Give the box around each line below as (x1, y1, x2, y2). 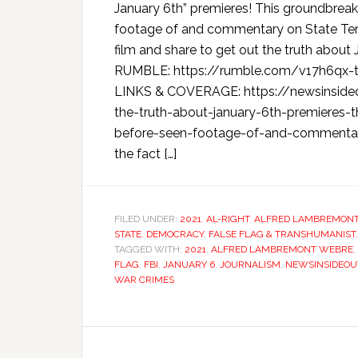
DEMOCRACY (146, 229, 204, 240)
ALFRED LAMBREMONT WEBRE (211, 244, 353, 255)
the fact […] (114, 146, 177, 161)
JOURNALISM (220, 259, 280, 270)
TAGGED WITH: (114, 244, 185, 255)
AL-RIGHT (206, 213, 249, 225)
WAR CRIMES (114, 274, 174, 285)
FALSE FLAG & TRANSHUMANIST (209, 229, 356, 240)
